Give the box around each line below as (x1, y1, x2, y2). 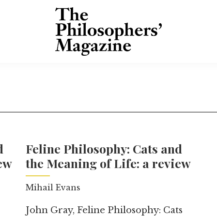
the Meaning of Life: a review (26, 155, 191, 171)
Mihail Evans (26, 183, 81, 192)
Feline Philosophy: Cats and (26, 140, 183, 156)
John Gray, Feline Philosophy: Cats (26, 205, 183, 216)
